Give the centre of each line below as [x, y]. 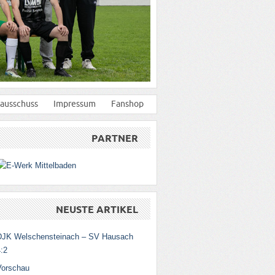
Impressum [75, 104]
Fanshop [127, 104]
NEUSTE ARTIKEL [97, 209]
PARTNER [115, 138]
